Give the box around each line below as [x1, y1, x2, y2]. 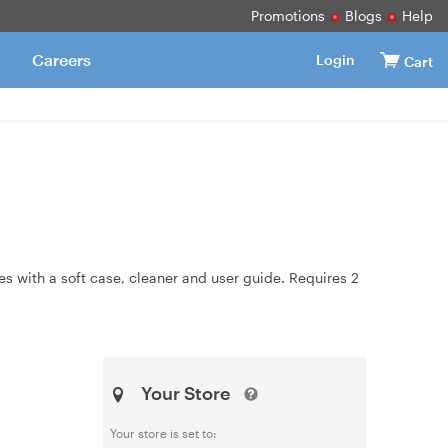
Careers [31, 50, 91, 69]
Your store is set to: [109, 426, 217, 440]
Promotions [251, 7, 325, 24]
